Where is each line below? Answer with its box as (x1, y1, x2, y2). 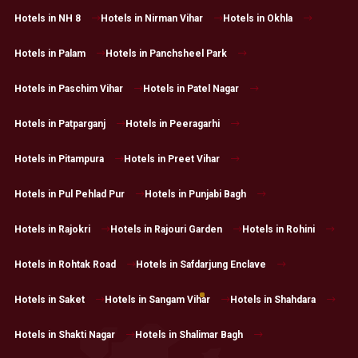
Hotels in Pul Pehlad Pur (14, 188, 125, 200)
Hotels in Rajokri (14, 223, 90, 235)
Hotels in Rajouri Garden (109, 223, 222, 235)
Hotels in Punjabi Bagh (144, 188, 246, 200)
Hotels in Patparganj (14, 117, 105, 129)
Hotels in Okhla (222, 12, 292, 24)
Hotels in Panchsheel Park (105, 47, 227, 59)
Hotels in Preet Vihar (123, 153, 220, 165)
